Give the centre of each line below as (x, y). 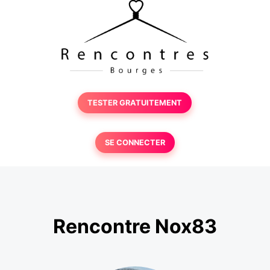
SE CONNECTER (135, 143)
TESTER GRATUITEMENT (135, 103)
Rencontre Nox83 (135, 227)
